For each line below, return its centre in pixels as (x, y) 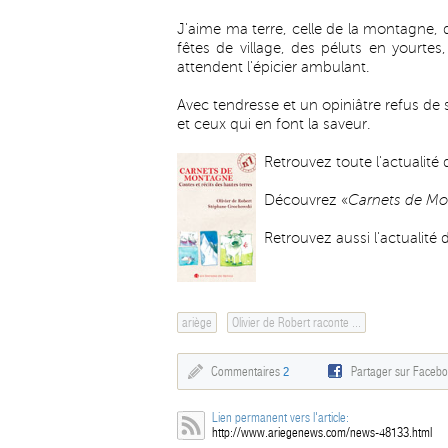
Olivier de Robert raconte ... (296, 322)
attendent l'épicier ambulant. (273, 67)
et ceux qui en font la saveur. (274, 124)
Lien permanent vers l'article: (280, 417)
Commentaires (247, 371)
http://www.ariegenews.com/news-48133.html (322, 432)
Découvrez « (302, 200)
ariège (197, 322)
